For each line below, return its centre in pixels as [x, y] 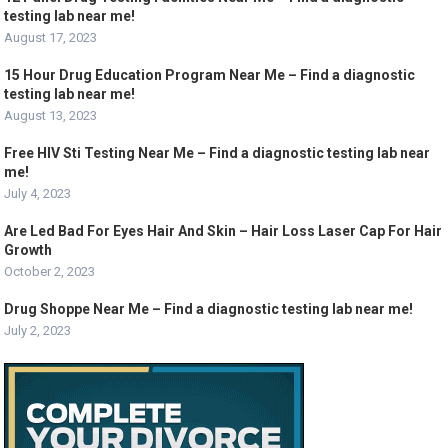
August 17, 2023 [51, 37]
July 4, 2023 [38, 193]
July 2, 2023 [38, 330]
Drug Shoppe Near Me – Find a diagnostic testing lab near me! [209, 309]
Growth [28, 250]
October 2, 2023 [50, 271]
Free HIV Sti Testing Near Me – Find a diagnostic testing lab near [217, 153]
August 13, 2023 [51, 115]
